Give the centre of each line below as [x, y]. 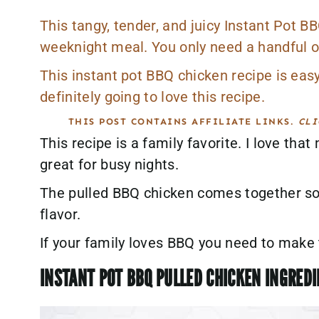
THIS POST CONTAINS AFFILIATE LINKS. [183, 121]
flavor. [61, 215]
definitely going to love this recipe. [156, 96]
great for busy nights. [110, 165]
